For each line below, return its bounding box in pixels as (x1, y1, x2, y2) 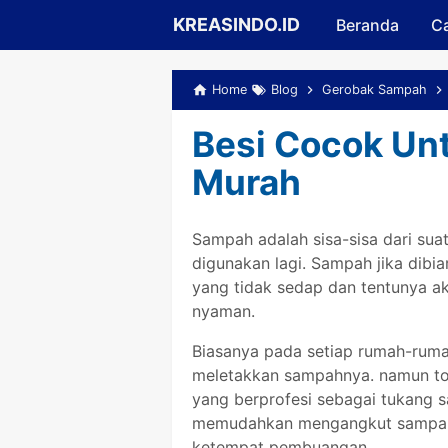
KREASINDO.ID (173, 14, 300, 35)
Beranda (336, 15, 399, 35)
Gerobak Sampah (322, 82, 427, 97)
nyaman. (192, 301, 255, 321)
